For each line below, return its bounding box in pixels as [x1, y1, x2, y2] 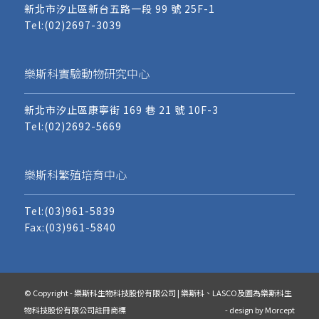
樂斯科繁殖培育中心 [23, 165, 127, 183]
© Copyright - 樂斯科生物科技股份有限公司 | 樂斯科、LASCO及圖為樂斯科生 [23, 286, 292, 298]
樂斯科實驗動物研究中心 [23, 64, 150, 82]
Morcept [265, 303, 296, 315]
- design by [225, 303, 266, 315]
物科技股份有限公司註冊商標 [23, 303, 126, 315]
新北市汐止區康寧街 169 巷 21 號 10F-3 [23, 102, 219, 117]
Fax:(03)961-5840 [23, 219, 116, 234]
